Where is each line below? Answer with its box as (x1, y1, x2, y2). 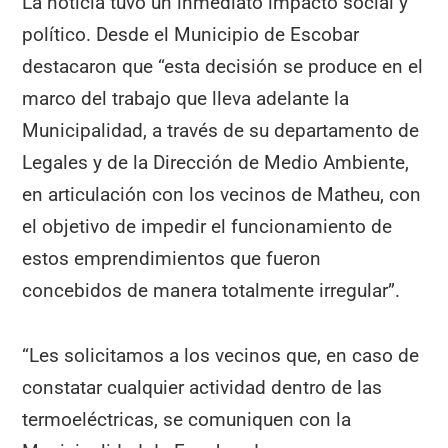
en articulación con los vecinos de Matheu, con (22, 182, 422, 206)
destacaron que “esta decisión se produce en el (22, 54, 424, 78)
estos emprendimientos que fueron (22, 246, 322, 270)
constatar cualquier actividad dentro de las (22, 375, 383, 399)
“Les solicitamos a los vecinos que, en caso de (22, 343, 420, 367)
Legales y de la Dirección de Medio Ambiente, (22, 150, 410, 174)
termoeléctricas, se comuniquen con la (22, 407, 352, 431)
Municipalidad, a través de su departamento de (22, 118, 420, 142)
